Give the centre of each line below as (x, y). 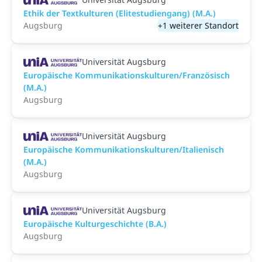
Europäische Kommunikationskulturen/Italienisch (124, 149)
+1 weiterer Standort (198, 25)
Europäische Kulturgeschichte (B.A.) (95, 224)
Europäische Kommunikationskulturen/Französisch (127, 75)
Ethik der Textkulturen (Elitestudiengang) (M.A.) (120, 13)
